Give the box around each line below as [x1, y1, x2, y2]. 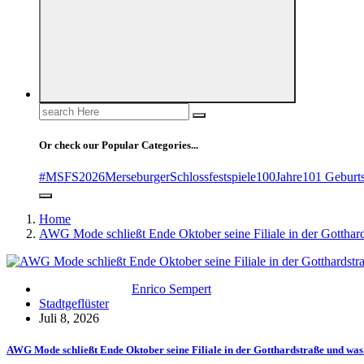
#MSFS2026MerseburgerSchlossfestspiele [39, 169, 256, 184]
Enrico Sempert [132, 281, 211, 296]
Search [38, 102, 73, 117]
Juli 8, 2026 [39, 310, 99, 325]
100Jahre [256, 169, 302, 184]
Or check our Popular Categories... [39, 138, 198, 151]
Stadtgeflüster [39, 296, 109, 310]
